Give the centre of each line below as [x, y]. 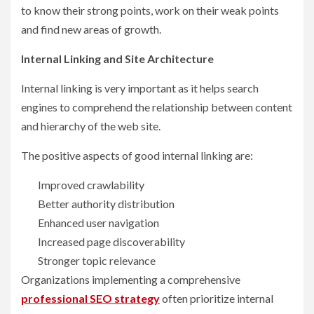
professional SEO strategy [90, 299]
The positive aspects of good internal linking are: [137, 156]
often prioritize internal [217, 299]
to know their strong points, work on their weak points [150, 11]
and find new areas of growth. [91, 29]
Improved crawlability [92, 185]
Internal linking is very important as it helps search [140, 88]
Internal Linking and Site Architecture [117, 59]
